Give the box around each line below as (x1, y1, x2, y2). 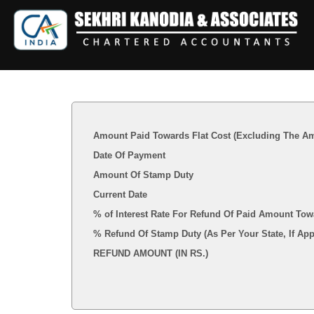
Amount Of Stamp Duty (93, 170, 193, 180)
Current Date (93, 189, 147, 200)
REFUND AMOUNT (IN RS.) (93, 248, 208, 259)
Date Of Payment (93, 150, 165, 161)
